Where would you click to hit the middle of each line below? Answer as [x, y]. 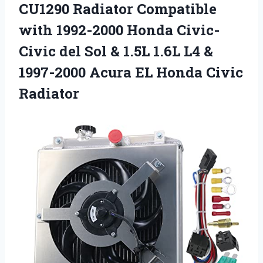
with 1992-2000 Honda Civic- [119, 30]
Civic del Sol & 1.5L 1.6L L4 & [116, 51]
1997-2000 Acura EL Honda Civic [131, 73]
